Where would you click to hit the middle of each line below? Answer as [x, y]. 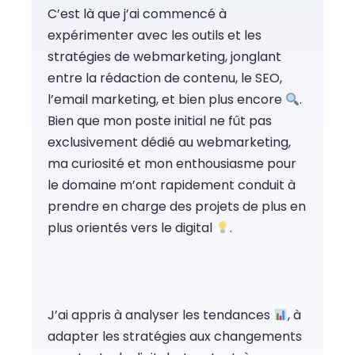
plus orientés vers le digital [132, 228]
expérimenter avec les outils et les [155, 36]
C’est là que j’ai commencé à [137, 14]
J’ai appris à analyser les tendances [160, 315]
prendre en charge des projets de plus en [177, 207]
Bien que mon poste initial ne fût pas [160, 121]
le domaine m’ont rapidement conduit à [172, 185]
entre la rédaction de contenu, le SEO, [165, 78]
